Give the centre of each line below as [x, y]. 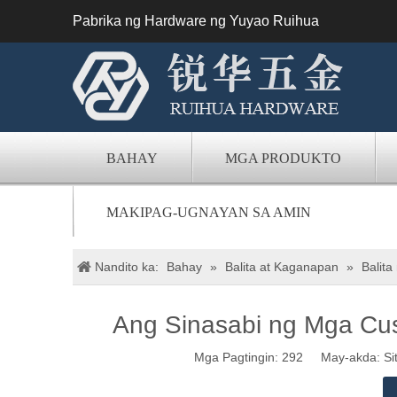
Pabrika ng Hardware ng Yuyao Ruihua [196, 21]
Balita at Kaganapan [282, 267]
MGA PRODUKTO [283, 158]
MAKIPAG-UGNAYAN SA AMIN [209, 212]
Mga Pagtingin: [238, 357]
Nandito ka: [128, 267]
